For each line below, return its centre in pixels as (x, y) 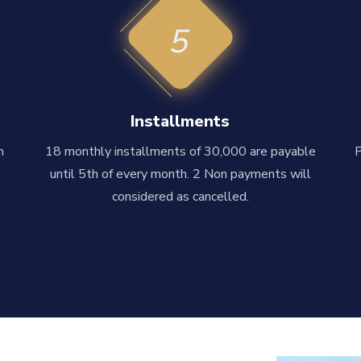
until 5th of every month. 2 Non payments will (180, 174)
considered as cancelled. (180, 196)
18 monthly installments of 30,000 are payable (180, 151)
